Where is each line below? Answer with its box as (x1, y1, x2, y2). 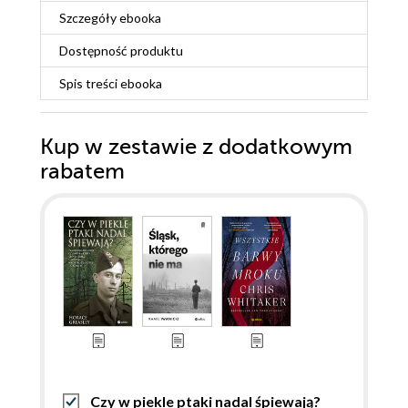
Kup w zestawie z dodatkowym (40, 135, 352, 160)
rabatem (40, 159, 125, 185)
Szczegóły (59, 10, 119, 26)
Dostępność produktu (59, 43, 183, 59)
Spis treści (59, 76, 120, 92)
